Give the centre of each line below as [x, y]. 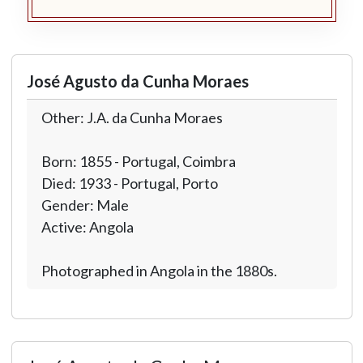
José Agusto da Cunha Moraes [137, 81]
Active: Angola [87, 227]
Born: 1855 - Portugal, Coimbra [138, 161]
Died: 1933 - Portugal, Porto [129, 183]
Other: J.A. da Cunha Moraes [132, 117]
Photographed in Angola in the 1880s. [159, 271]
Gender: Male [85, 205]
